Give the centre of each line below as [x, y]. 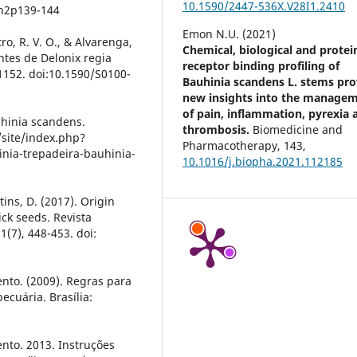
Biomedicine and [298, 130]
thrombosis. [218, 130]
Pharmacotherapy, [233, 146]
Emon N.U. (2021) [229, 34]
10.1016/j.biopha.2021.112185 [263, 162]
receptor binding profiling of [261, 66]
